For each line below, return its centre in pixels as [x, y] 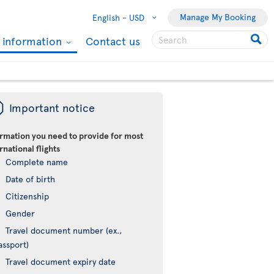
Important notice [52, 107]
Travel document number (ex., [64, 230]
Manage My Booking [218, 17]
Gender [20, 213]
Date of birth [31, 179]
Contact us [113, 41]
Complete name [37, 162]
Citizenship [28, 196]
